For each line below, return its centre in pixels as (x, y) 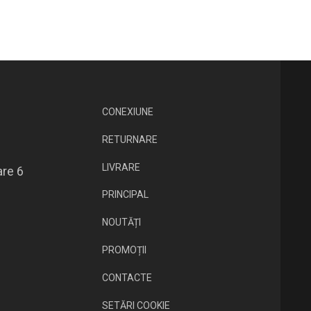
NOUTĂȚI (121, 222)
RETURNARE (129, 139)
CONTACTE (127, 277)
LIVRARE (121, 167)
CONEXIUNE (127, 112)
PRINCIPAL (125, 195)
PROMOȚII (124, 250)
